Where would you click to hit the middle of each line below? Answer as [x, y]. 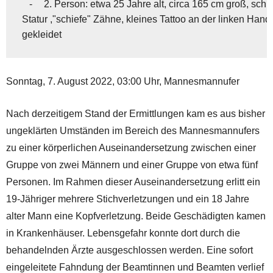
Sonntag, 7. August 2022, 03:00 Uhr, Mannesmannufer [123, 82]
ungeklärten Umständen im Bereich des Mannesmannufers [133, 131]
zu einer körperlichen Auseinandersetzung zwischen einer [131, 148]
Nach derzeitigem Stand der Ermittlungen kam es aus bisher [136, 114]
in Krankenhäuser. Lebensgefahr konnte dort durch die [123, 233]
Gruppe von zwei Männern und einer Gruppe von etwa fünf [132, 165]
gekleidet [41, 34]
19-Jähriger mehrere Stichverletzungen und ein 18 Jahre [128, 199]
